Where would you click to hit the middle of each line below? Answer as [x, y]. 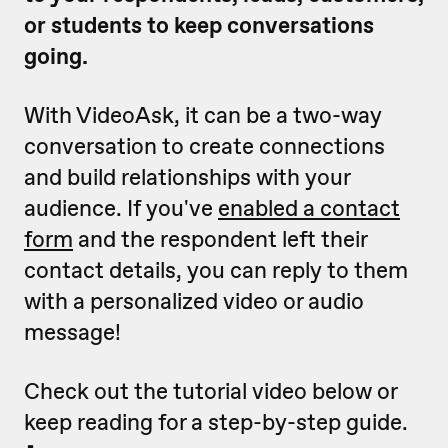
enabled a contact [309, 208]
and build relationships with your [187, 177]
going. [56, 56]
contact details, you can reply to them [216, 270]
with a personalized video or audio [194, 301]
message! [72, 332]
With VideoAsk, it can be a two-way [203, 115]
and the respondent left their [220, 239]
